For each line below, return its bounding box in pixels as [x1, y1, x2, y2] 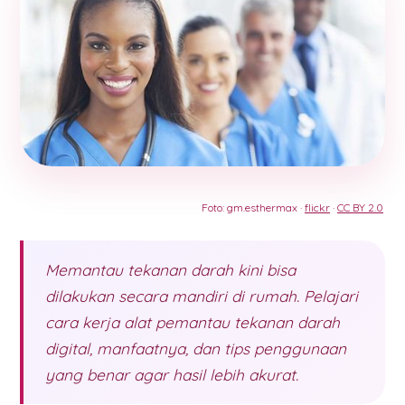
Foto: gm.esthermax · [202, 201, 305, 215]
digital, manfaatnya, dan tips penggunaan [45, 339, 346, 359]
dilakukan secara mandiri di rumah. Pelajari [45, 287, 358, 306]
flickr [305, 201, 330, 215]
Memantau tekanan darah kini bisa [45, 260, 296, 280]
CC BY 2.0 [337, 201, 383, 215]
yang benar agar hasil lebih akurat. [45, 365, 298, 385]
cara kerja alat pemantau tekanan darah [45, 313, 340, 333]
